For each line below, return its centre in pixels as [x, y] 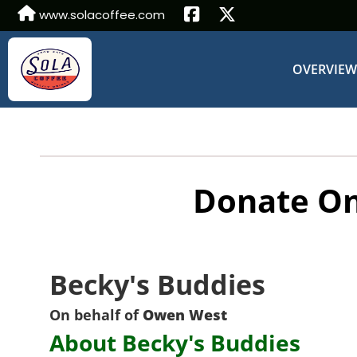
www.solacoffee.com [100, 15]
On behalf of [96, 315]
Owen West [185, 315]
